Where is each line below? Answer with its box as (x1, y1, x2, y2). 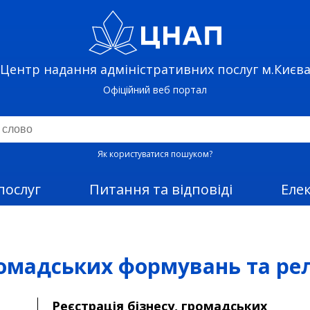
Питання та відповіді (89, 180, 232, 199)
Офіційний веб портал (103, 83, 207, 96)
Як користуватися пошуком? (98, 148, 212, 160)
